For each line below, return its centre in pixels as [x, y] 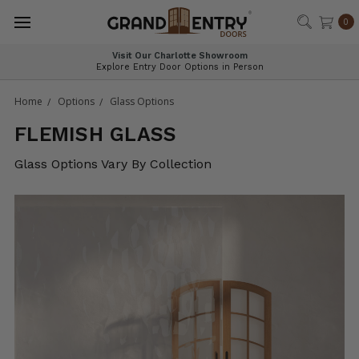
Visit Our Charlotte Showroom [179, 56]
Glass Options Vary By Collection [113, 164]
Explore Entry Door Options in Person [179, 67]
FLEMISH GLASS [96, 134]
